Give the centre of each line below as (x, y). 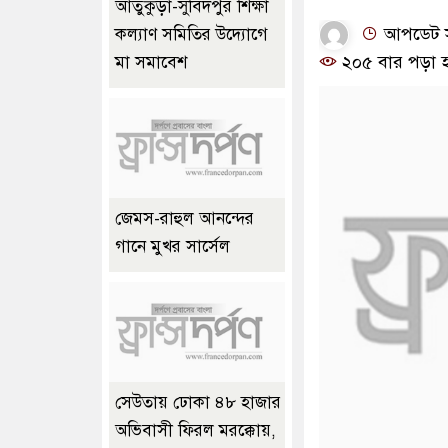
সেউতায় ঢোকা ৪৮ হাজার (198, 403)
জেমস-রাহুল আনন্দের (184, 219)
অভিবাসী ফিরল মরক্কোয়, (195, 431)
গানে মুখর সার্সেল (172, 247)
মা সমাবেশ (151, 63)
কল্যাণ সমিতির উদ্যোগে (191, 35)
